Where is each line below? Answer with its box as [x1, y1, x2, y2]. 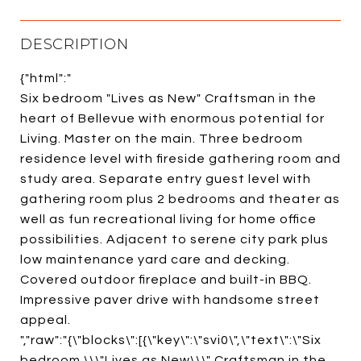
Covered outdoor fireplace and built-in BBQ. [20, 272, 312, 286]
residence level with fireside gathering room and [20, 151, 341, 165]
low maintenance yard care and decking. [20, 252, 290, 266]
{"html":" [20, 71, 72, 85]
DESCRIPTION [20, 35, 129, 53]
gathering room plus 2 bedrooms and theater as [20, 192, 340, 205]
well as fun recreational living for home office [20, 212, 317, 226]
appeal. [20, 313, 74, 326]
